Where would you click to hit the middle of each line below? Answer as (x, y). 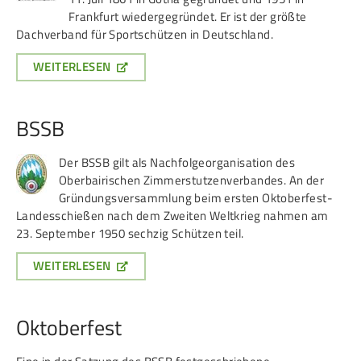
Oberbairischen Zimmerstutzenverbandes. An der (191, 180)
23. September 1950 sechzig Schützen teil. (130, 233)
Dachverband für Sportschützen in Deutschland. (145, 34)
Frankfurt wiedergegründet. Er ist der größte (188, 17)
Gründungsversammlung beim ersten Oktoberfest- (196, 198)
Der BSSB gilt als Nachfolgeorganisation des (177, 162)
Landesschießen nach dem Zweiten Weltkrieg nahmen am (172, 216)
